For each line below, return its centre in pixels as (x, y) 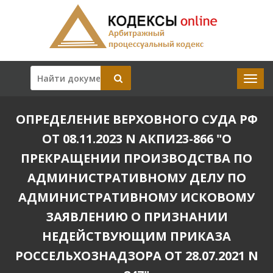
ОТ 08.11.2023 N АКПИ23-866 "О (136, 139)
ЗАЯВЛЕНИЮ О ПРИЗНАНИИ (136, 217)
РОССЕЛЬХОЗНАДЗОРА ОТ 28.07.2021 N (136, 256)
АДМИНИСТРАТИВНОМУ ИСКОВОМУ (136, 197)
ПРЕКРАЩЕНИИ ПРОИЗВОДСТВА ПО (136, 158)
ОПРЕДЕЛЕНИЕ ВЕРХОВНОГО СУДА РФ (136, 119)
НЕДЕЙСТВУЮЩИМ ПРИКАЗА (136, 236)
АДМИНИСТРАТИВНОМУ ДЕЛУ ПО (136, 178)
